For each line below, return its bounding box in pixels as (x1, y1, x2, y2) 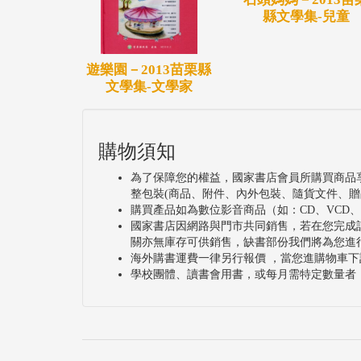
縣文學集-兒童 (262, 9, 350, 25)
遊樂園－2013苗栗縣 (86, 61, 211, 77)
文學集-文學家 (105, 78, 193, 94)
